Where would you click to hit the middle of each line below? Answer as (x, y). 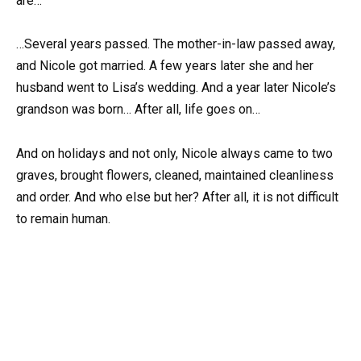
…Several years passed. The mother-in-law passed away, (176, 44)
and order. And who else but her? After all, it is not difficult (177, 197)
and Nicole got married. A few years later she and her (165, 66)
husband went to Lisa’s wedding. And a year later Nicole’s (176, 88)
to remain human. (63, 218)
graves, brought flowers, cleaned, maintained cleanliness (175, 175)
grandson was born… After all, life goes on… (138, 110)
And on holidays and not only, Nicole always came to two (174, 153)
